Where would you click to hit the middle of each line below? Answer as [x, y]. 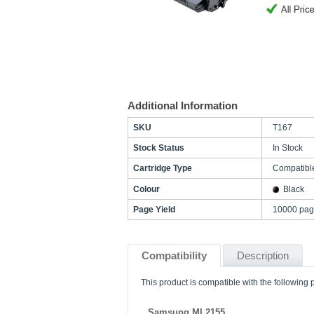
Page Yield [154, 210]
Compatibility [174, 255]
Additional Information [183, 105]
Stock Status [159, 148]
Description [263, 255]
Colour [146, 189]
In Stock [288, 148]
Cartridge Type [163, 168]
